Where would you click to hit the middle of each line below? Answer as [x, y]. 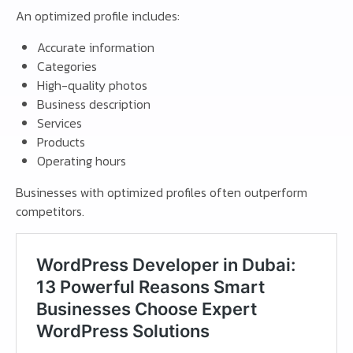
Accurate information [96, 47]
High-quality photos [93, 85]
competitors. [50, 211]
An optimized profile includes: [98, 15]
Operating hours [82, 160]
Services [60, 123]
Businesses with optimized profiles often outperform [162, 192]
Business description [94, 104]
